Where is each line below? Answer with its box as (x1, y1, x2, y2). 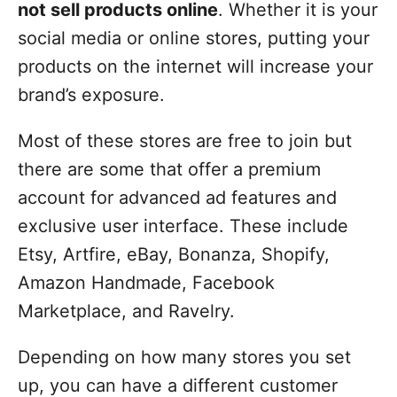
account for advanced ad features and (18, 187, 337, 208)
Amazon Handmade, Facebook (18, 272, 275, 293)
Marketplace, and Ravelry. (18, 300, 235, 322)
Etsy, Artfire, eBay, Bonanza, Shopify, (18, 244, 330, 265)
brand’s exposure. (18, 84, 165, 105)
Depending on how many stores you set (18, 346, 351, 368)
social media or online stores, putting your (18, 27, 370, 49)
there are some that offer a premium (18, 159, 321, 180)
